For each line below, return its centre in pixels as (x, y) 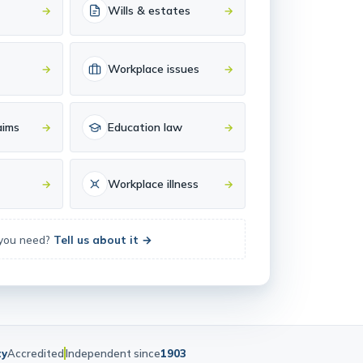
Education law (145, 150)
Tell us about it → (102, 262)
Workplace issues (154, 92)
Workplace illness (154, 207)
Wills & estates (149, 33)
